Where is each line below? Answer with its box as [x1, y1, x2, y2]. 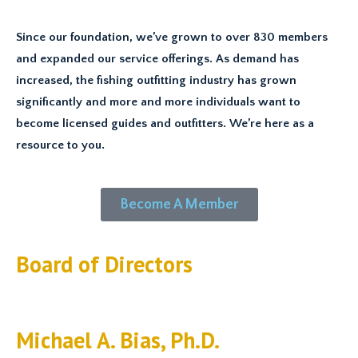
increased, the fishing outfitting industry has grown [16, 74, 296, 87]
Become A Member [119, 197, 239, 213]
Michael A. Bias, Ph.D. [16, 325, 220, 355]
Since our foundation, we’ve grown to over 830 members [16, 30, 328, 44]
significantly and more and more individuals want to [16, 95, 300, 109]
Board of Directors [16, 249, 193, 279]
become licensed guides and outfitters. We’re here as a [16, 117, 314, 130]
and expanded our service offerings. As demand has [16, 52, 299, 66]
